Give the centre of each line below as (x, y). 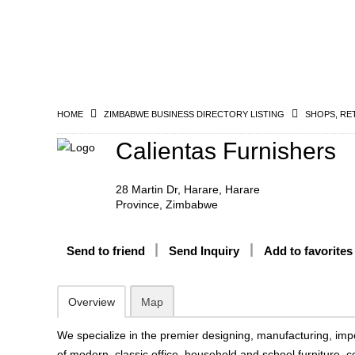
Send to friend (106, 251)
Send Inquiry (204, 251)
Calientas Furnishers (225, 151)
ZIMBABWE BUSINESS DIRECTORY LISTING (194, 114)
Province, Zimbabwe (166, 204)
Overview (92, 302)
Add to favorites (308, 251)
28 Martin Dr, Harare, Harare (187, 189)
